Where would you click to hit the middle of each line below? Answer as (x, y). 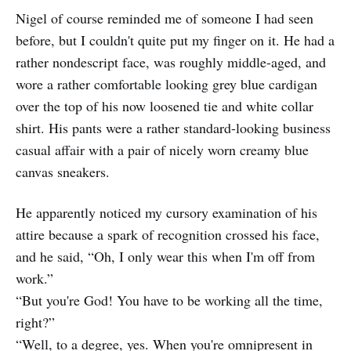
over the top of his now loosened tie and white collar (165, 106)
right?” (35, 322)
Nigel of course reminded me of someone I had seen (165, 18)
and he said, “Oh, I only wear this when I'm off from (165, 256)
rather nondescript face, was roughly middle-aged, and (171, 62)
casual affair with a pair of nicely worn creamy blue (162, 150)
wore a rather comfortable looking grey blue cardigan (166, 84)
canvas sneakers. (63, 172)
